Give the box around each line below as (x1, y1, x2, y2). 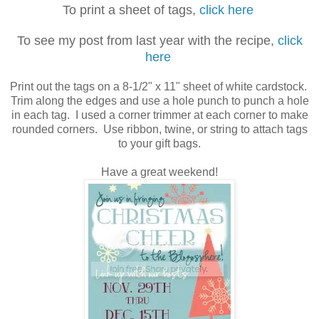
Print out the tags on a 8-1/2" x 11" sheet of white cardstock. (9, 80, 310, 93)
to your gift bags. (118, 137, 201, 150)
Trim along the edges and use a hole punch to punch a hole (10, 95, 309, 108)
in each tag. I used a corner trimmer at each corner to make (11, 109, 308, 122)
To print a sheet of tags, (62, 3, 199, 18)
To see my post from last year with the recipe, (16, 33, 278, 48)
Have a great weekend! (101, 166, 218, 179)
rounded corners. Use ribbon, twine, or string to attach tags (11, 123, 308, 136)
